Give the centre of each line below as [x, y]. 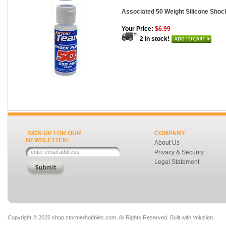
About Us [167, 143]
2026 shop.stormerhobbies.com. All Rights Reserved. [103, 217]
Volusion [203, 217]
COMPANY [170, 133]
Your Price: [137, 29]
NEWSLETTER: [47, 140]
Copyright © [23, 217]
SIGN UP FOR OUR [54, 133]
